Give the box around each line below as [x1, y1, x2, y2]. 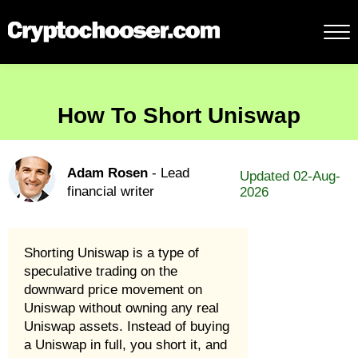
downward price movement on [24, 282, 202, 297]
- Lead [148, 165, 189, 181]
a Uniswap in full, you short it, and [24, 337, 227, 352]
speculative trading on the [24, 264, 177, 279]
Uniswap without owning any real [24, 300, 219, 316]
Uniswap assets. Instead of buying [24, 319, 229, 334]
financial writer [67, 184, 154, 199]
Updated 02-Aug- [240, 169, 341, 184]
